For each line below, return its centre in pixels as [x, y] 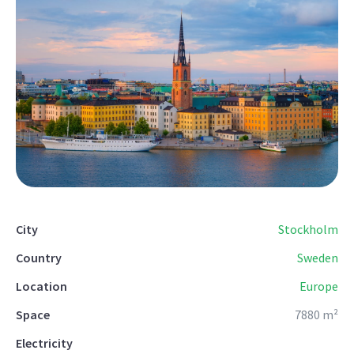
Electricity [44, 343]
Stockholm [308, 229]
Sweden [318, 258]
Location [41, 286]
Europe [319, 286]
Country [39, 258]
